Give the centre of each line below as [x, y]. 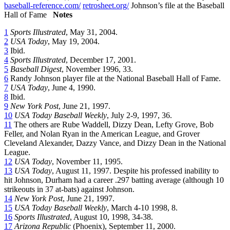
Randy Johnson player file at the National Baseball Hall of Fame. [114, 78]
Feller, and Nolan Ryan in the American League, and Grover [102, 133]
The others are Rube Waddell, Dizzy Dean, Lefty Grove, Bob [113, 124]
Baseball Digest [36, 69]
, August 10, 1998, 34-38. [111, 217]
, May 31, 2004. [92, 32]
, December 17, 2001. [101, 60]
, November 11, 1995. [87, 161]
